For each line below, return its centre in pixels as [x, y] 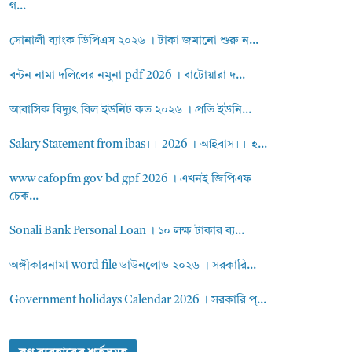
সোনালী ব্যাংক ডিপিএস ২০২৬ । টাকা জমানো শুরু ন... [134, 41]
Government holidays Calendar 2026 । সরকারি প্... [138, 301]
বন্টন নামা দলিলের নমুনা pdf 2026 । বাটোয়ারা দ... [128, 76]
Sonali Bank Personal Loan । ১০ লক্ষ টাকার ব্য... [127, 231]
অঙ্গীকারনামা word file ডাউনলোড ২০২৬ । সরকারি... [133, 266]
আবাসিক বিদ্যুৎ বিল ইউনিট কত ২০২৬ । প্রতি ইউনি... [131, 110]
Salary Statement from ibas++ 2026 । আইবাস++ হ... [139, 145]
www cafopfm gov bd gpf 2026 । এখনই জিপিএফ [131, 180]
